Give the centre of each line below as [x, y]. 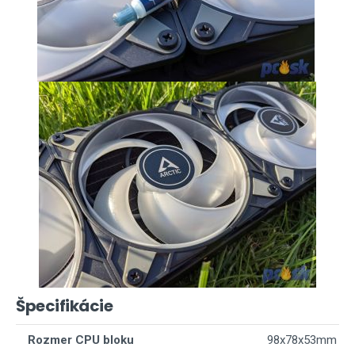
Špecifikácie [64, 306]
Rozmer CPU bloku [81, 340]
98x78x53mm [302, 340]
